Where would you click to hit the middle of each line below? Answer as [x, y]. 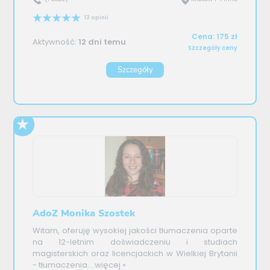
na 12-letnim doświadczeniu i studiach [135, 242]
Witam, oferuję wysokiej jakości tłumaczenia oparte [135, 231]
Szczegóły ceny [212, 48]
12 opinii [96, 17]
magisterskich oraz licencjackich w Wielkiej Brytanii [135, 253]
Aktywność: [56, 42]
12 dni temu [102, 42]
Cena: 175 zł [214, 36]
